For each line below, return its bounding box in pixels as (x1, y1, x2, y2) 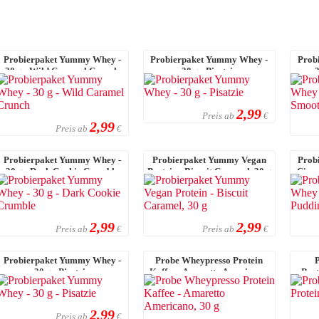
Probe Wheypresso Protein (155, 254, 263, 266)
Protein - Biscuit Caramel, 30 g (147, 165, 271, 177)
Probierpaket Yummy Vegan (152, 154, 266, 165)
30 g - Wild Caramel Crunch (5, 65, 120, 76)
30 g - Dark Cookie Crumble (5, 165, 119, 177)
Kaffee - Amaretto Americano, (149, 266, 269, 277)
